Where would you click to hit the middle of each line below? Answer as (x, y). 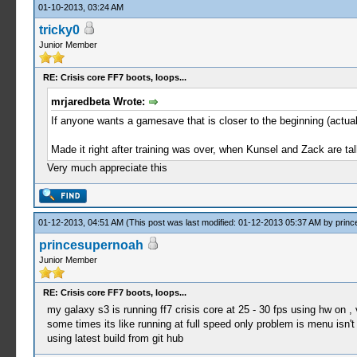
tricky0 (59, 30)
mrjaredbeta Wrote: (99, 102)
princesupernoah (91, 245)
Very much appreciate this (107, 167)
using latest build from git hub (115, 338)
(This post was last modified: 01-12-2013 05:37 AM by (230, 222)
